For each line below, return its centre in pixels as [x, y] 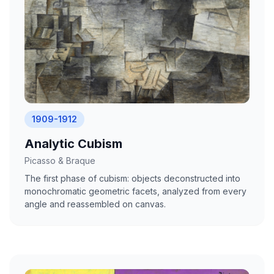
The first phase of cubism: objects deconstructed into [132, 178]
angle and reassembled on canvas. [95, 204]
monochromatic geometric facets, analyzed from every [135, 191]
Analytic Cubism [73, 143]
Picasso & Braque [60, 160]
